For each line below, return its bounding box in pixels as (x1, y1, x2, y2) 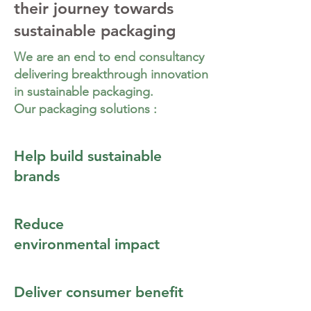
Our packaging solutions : (14, 101, 157, 117)
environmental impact (14, 235, 160, 253)
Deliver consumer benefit (14, 283, 183, 301)
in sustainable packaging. (14, 84, 153, 99)
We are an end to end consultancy (14, 49, 204, 65)
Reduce (14, 215, 64, 233)
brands (14, 167, 60, 185)
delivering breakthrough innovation (14, 67, 208, 82)
